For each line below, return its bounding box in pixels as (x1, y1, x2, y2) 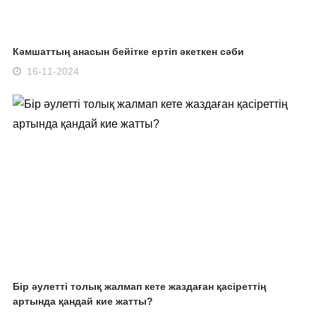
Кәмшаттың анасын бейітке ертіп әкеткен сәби (12, 45, 244, 57)
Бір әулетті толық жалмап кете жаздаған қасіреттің (12, 280, 266, 292)
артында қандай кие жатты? (12, 295, 153, 307)
